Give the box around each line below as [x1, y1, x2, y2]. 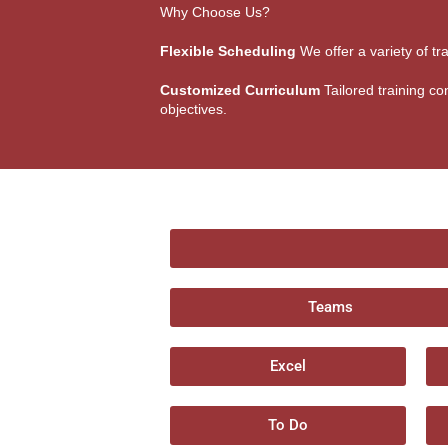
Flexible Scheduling [160, 43, 296, 59]
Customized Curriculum [160, 82, 320, 98]
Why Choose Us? [160, 4, 270, 20]
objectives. [160, 101, 227, 117]
